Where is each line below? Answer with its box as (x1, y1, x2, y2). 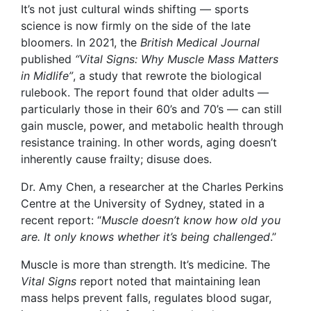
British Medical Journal (140, 35, 260, 50)
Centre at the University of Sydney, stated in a (21, 196, 264, 211)
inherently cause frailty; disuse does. (21, 152, 212, 167)
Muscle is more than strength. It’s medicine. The (21, 258, 270, 272)
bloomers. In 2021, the (21, 35, 140, 50)
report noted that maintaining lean (76, 274, 260, 289)
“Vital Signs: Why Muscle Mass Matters (75, 52, 278, 67)
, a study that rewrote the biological (73, 69, 262, 83)
